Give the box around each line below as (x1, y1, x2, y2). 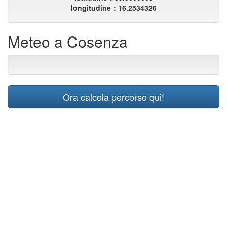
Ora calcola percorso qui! (63, 90, 164, 103)
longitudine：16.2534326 (70, 3, 157, 13)
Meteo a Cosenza (8, 30, 128, 52)
